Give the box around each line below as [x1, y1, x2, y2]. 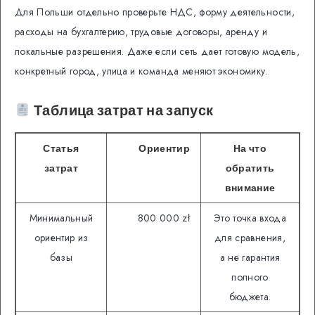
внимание [224, 181, 276, 195]
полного [231, 270, 269, 285]
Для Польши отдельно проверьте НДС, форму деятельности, [15, 5, 295, 20]
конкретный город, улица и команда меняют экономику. [15, 64, 268, 79]
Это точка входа [213, 211, 287, 226]
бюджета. [229, 290, 271, 304]
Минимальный [29, 211, 94, 226]
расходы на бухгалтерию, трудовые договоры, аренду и [15, 25, 267, 39]
